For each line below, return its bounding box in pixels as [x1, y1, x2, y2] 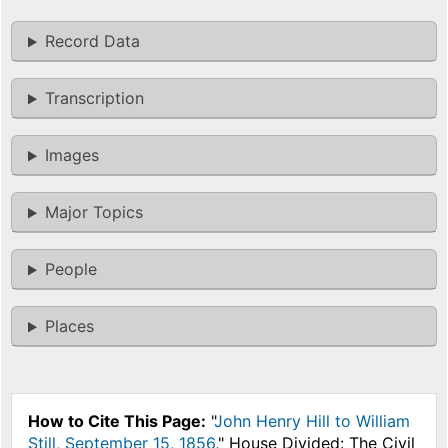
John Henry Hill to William [214, 411, 410, 432]
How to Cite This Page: [28, 411, 206, 432]
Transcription [44, 88, 144, 109]
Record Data [44, 31, 140, 52]
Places [44, 316, 94, 337]
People [44, 259, 97, 280]
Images [44, 145, 99, 166]
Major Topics [44, 202, 143, 223]
